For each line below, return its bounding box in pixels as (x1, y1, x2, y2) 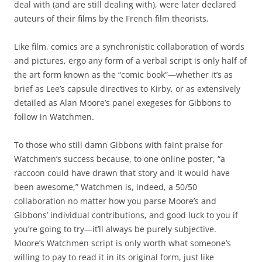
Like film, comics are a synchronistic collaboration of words (14, 41, 244, 53)
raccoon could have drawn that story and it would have (14, 167, 230, 179)
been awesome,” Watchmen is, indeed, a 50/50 (14, 181, 197, 193)
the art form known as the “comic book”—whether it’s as (14, 69, 233, 81)
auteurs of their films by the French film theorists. (14, 13, 209, 25)
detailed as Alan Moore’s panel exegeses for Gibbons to (14, 97, 231, 109)
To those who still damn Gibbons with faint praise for (14, 139, 223, 151)
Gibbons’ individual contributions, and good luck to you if (14, 209, 238, 221)
